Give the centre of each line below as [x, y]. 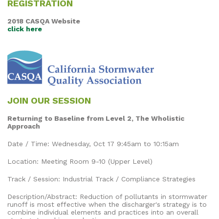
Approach [24, 126]
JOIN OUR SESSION [49, 100]
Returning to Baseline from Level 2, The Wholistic [96, 118]
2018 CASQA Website [44, 21]
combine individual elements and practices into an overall [103, 212]
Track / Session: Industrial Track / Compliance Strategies [101, 179]
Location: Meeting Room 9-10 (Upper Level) [80, 161]
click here [25, 29]
